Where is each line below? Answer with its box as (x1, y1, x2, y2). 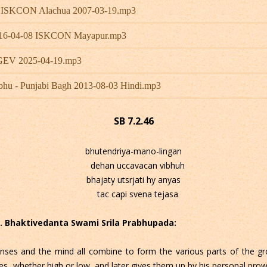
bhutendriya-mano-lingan (85, 145, 182, 157)
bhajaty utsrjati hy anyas (86, 174, 181, 186)
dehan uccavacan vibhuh (82, 160, 185, 172)
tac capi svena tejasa (89, 188, 178, 200)
